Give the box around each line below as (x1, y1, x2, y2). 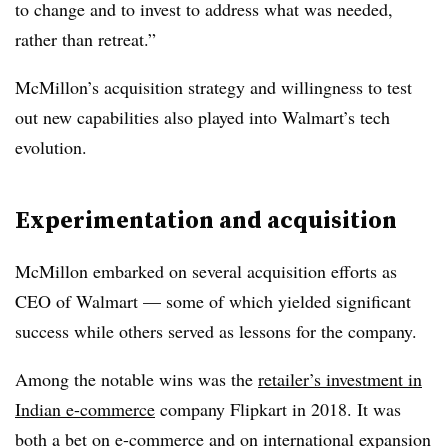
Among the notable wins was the (15, 367, 258, 391)
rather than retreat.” (15, 27, 156, 51)
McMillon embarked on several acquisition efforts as (15, 259, 397, 283)
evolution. (15, 135, 87, 159)
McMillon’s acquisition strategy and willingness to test (15, 75, 412, 99)
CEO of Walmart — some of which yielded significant (15, 289, 411, 313)
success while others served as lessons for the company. (15, 319, 417, 343)
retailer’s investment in (258, 367, 422, 391)
